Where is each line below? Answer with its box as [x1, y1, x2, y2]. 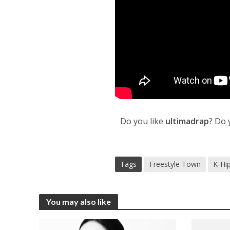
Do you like [120, 115, 166, 127]
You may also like [46, 196, 111, 206]
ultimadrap [165, 115, 209, 127]
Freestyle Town [149, 159, 201, 169]
